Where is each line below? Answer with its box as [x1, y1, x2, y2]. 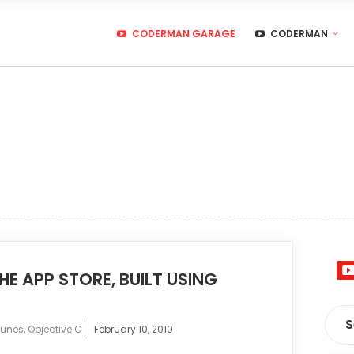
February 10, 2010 [94, 322, 173, 336]
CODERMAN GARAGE [131, 26, 235, 40]
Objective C [28, 322, 82, 336]
